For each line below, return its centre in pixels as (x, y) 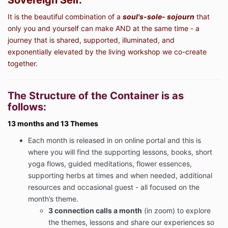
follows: (27, 107)
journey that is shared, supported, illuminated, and (91, 40)
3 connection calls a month (95, 211)
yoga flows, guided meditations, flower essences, (110, 164)
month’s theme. (54, 199)
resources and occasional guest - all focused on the (114, 187)
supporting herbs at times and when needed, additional (120, 176)
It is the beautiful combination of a (65, 17)
